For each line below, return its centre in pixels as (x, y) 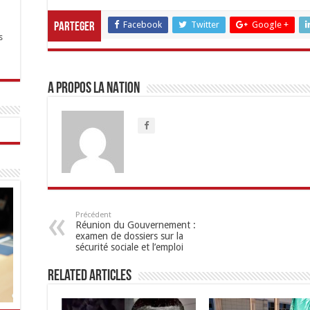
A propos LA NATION (94, 89)
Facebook (143, 25)
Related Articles (90, 276)
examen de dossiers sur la (129, 236)
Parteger (74, 27)
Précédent (93, 215)
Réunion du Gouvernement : (136, 225)
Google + (270, 25)
